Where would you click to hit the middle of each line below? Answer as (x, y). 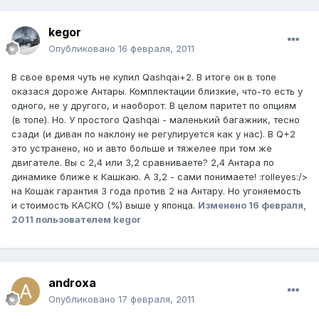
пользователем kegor (87, 220)
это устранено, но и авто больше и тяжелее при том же (142, 148)
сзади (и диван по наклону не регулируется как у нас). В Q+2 (153, 134)
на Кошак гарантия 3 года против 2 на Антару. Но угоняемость (156, 191)
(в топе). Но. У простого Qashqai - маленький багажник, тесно (156, 120)
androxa (72, 283)
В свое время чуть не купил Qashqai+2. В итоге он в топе (144, 77)
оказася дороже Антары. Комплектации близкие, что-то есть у (157, 91)
